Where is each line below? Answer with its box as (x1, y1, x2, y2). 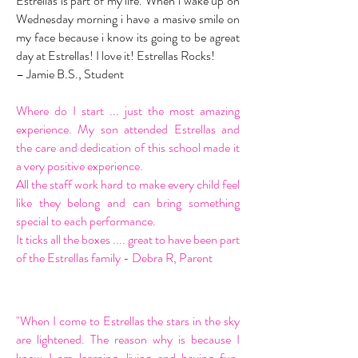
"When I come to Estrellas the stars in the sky (16, 312, 240, 330)
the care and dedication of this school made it (16, 138, 240, 157)
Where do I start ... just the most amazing (16, 101, 240, 120)
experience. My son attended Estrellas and (16, 120, 240, 138)
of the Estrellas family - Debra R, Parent (16, 249, 213, 267)
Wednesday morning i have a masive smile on (16, 10, 240, 28)
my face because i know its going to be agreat (16, 28, 240, 46)
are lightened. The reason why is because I (16, 330, 240, 348)
